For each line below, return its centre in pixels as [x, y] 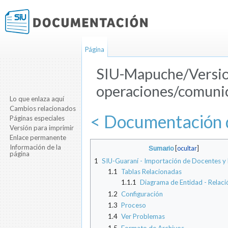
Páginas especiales [37, 118]
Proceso [133, 205]
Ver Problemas [143, 217]
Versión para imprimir [42, 127]
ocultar [187, 149]
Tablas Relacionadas [151, 172]
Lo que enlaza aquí [37, 98]
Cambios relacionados [43, 108]
